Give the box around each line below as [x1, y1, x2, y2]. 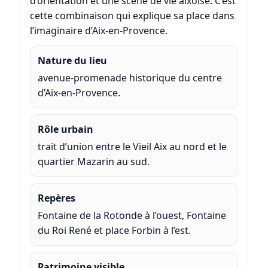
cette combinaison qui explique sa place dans [29, 8, 234, 22]
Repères [37, 191, 75, 205]
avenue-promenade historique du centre [37, 71, 222, 84]
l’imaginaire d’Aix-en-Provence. [29, 23, 167, 37]
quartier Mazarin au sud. [37, 154, 150, 168]
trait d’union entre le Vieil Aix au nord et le [37, 139, 227, 153]
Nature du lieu [37, 53, 107, 67]
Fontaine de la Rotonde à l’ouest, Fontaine [37, 208, 226, 222]
